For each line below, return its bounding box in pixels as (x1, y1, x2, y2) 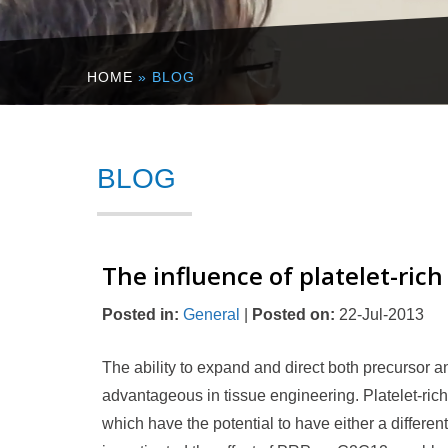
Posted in (102, 306, 174, 323)
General (183, 306, 240, 323)
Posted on (252, 306, 330, 323)
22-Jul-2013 (335, 306, 424, 323)
